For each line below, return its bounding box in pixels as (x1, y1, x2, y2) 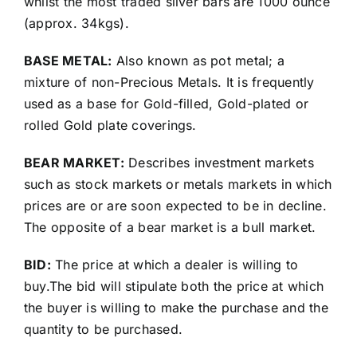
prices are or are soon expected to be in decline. (23, 198, 327, 214)
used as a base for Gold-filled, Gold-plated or (23, 96, 309, 112)
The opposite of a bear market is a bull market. (23, 219, 316, 236)
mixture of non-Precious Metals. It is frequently (23, 74, 315, 91)
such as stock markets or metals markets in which (23, 176, 332, 193)
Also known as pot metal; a (112, 53, 285, 69)
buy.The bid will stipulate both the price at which (23, 278, 324, 295)
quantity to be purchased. (23, 321, 182, 338)
